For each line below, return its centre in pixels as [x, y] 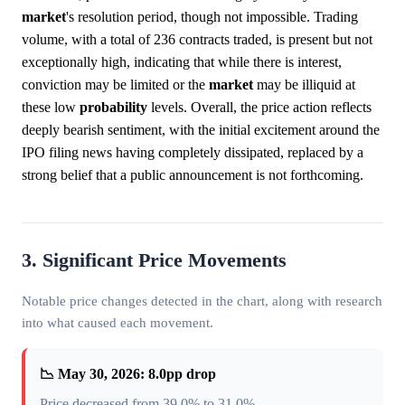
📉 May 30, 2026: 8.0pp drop [128, 374]
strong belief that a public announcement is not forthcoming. [193, 175]
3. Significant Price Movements [154, 261]
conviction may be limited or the [115, 85]
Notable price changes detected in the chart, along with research [202, 301]
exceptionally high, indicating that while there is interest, [182, 62]
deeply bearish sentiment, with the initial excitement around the [201, 130]
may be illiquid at [304, 85]
